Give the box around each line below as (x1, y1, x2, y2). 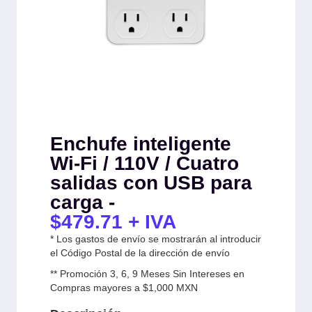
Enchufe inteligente (50, 132, 231, 155)
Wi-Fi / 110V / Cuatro (50, 152, 239, 174)
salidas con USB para (50, 171, 252, 194)
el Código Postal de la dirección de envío (50, 247, 230, 258)
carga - (50, 191, 115, 213)
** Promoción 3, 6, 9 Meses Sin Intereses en (50, 267, 244, 279)
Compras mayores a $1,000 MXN (50, 281, 198, 293)
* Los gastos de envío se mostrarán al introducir (50, 233, 261, 244)
